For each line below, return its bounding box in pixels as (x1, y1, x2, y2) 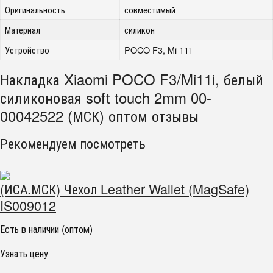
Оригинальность (5, 3, 66, 16)
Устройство (5, 43, 50, 56)
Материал (5, 23, 41, 36)
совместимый (124, 3, 176, 16)
